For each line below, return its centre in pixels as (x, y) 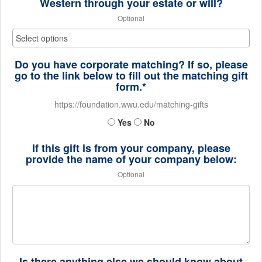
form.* (131, 87)
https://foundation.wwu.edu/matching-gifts (131, 104)
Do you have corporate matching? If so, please (131, 64)
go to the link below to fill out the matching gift (131, 75)
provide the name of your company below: (131, 159)
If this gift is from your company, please (131, 148)
